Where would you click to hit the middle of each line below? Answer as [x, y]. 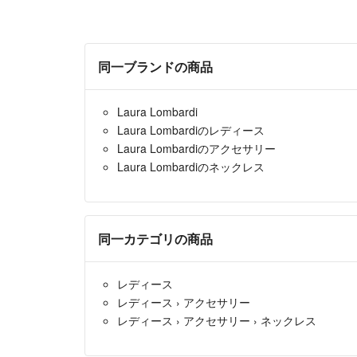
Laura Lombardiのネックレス [191, 167]
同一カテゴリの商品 [155, 239]
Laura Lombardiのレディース [191, 130]
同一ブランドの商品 [155, 67]
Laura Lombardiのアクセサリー [196, 149]
